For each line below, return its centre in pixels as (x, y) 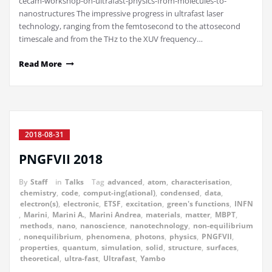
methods (36, 226)
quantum (80, 248)
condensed (180, 193)
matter (198, 215)
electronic (81, 204)
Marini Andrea (115, 215)
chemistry (38, 193)
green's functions (198, 204)
